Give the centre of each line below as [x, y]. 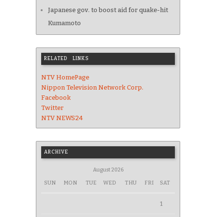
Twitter [52, 108]
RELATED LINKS [67, 59]
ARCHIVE [56, 152]
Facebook [56, 98]
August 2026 [108, 170]
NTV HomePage [65, 77]
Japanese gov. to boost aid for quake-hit [108, 10]
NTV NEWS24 [62, 118]
